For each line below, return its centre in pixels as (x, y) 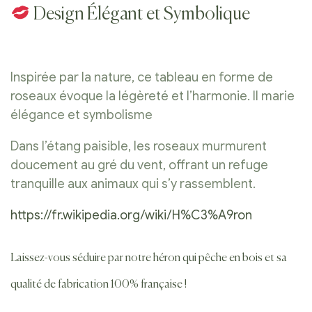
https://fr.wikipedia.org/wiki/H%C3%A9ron (131, 216)
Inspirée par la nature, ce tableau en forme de (142, 78)
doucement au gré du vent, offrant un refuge (139, 165)
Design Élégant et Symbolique (141, 14)
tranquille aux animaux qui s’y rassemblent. (133, 184)
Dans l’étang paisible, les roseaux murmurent (139, 147)
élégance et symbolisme (81, 115)
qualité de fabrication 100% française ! (99, 284)
